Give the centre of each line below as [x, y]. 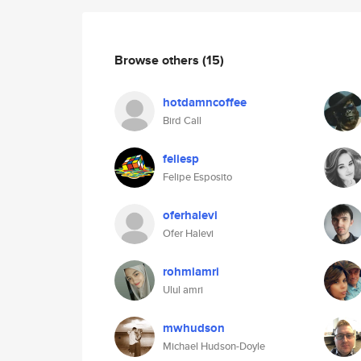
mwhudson [194, 328]
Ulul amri [183, 290]
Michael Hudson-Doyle [214, 346]
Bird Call [182, 120]
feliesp [181, 159]
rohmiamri [191, 272]
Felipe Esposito [197, 177]
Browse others [158, 60]
